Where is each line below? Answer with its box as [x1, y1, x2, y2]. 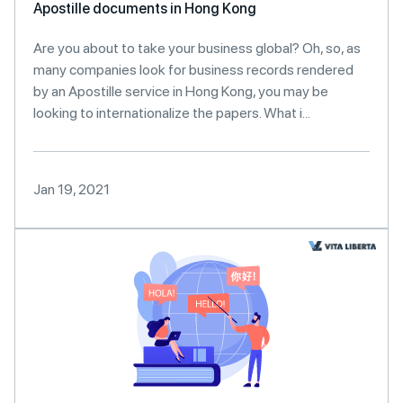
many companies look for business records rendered [33, 61, 354, 78]
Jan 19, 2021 [33, 181, 110, 198]
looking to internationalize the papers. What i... [33, 104, 310, 121]
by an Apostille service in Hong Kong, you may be [33, 83, 328, 100]
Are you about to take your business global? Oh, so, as [33, 40, 361, 57]
